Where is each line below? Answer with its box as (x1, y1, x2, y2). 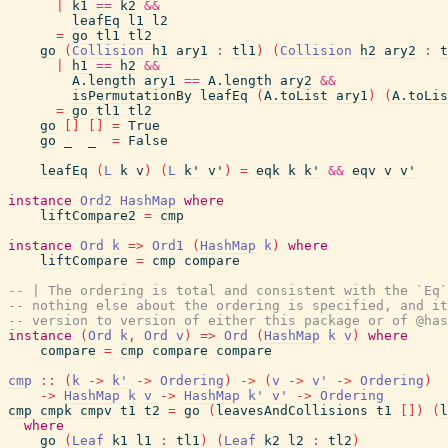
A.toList (264, 88, 328, 103)
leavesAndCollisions (216, 403, 368, 418)
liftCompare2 (40, 208, 136, 223)
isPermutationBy (72, 88, 192, 103)
